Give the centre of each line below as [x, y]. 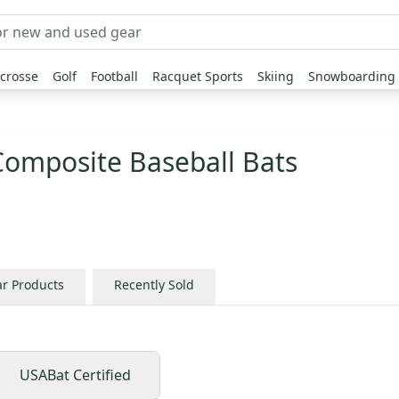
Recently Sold [154, 285]
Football [114, 76]
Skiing [276, 76]
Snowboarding [352, 76]
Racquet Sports [198, 76]
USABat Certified [75, 375]
